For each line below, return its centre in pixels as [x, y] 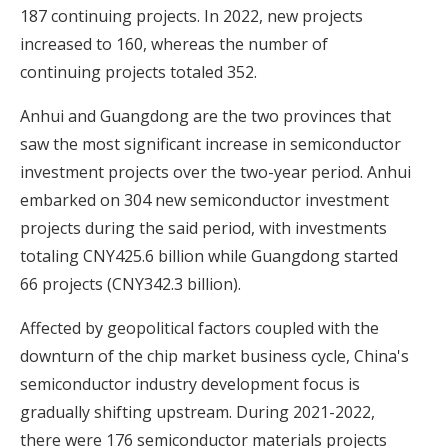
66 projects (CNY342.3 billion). [130, 283]
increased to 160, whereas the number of [174, 43]
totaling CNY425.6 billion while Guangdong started [209, 255]
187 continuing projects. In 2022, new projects [191, 15]
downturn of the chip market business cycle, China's [214, 355]
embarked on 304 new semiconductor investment [204, 199]
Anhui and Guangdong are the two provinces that [205, 115]
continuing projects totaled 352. [138, 71]
